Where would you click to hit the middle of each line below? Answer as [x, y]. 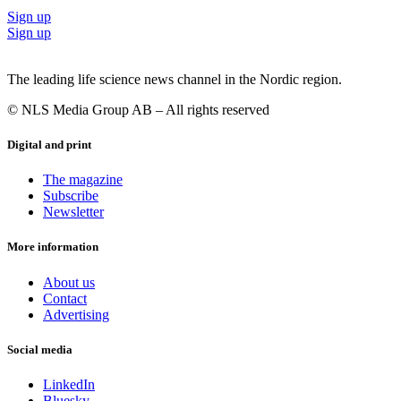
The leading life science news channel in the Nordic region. [175, 79]
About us [69, 282]
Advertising [76, 314]
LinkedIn [69, 384]
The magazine [83, 180]
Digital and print [49, 145]
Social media [40, 349]
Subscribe [71, 196]
